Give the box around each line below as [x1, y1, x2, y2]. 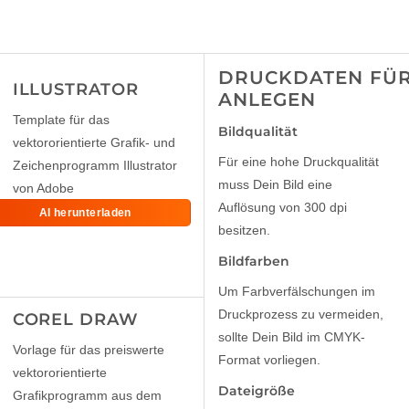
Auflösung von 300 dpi [218, 201, 347, 215]
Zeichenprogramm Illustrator [12, 159, 177, 173]
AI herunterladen [38, 206, 131, 220]
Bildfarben [218, 254, 289, 269]
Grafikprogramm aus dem [12, 389, 162, 404]
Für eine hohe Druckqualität [218, 155, 379, 170]
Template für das [12, 113, 110, 128]
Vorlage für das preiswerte [12, 343, 164, 358]
